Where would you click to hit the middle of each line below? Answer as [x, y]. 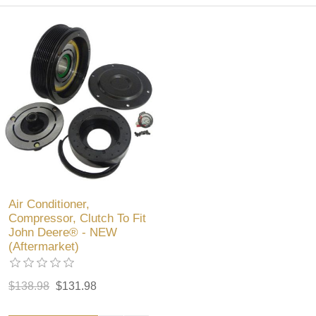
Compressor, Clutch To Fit [78, 219]
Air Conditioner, [49, 205]
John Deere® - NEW [63, 233]
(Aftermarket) [44, 247]
